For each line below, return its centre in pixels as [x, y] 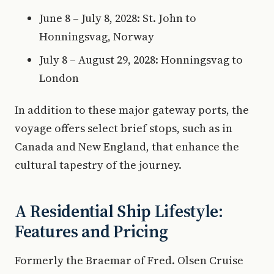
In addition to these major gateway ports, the [132, 110]
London [59, 78]
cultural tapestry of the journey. [98, 165]
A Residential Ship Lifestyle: [119, 211]
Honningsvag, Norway [97, 36]
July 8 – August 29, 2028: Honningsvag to [141, 60]
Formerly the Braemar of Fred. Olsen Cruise [129, 260]
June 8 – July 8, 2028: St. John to [118, 18]
